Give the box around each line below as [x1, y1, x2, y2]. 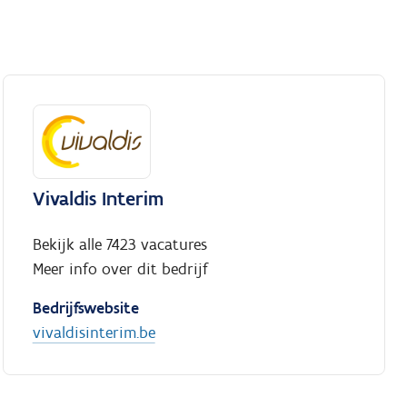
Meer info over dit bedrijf [32, 259, 208, 280]
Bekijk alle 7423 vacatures [32, 234, 207, 255]
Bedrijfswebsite [32, 298, 139, 319]
